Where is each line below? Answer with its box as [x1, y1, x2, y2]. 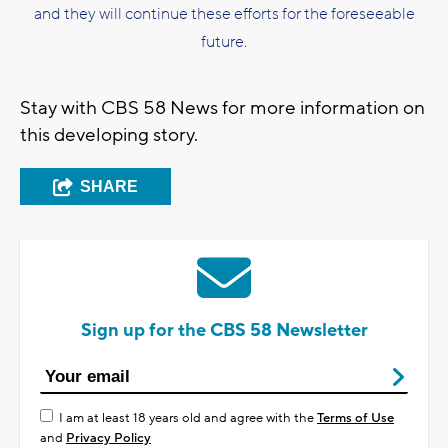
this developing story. [20, 123, 202, 148]
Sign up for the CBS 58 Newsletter [80, 319, 368, 343]
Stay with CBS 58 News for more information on [20, 96, 425, 121]
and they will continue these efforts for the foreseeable [33, 4, 415, 25]
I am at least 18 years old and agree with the [59, 410, 317, 427]
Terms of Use [317, 410, 394, 427]
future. [201, 32, 247, 53]
